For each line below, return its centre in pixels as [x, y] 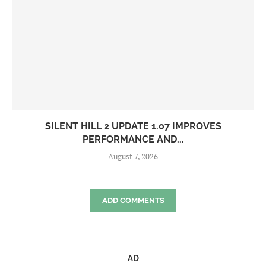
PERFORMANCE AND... [133, 140]
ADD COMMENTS [133, 201]
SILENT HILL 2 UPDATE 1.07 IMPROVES [133, 126]
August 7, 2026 [133, 156]
